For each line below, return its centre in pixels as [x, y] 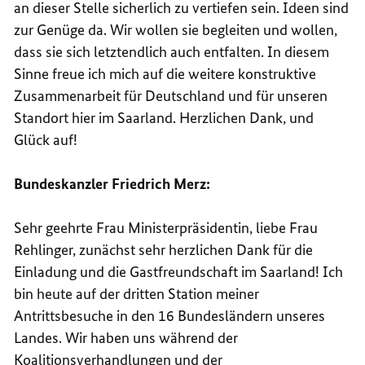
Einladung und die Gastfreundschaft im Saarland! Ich [179, 271]
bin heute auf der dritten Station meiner [137, 293]
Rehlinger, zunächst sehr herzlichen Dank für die [164, 249]
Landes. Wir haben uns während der [126, 337]
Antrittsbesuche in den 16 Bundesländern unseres [170, 315]
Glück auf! [46, 139]
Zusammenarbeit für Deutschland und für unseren [171, 95]
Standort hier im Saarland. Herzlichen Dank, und [164, 117]
